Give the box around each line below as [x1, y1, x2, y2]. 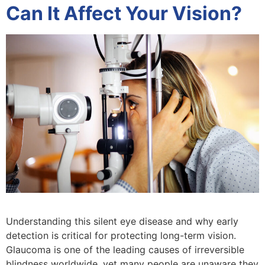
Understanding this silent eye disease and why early [6, 215, 238, 227]
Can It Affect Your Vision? [6, 2, 242, 25]
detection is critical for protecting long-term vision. [6, 229, 236, 241]
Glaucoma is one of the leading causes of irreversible [6, 243, 244, 256]
